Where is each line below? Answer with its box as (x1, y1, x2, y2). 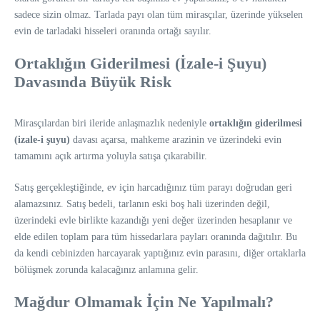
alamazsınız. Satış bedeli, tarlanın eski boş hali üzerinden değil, (14, 199, 270, 209)
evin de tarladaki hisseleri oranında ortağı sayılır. (14, 26, 211, 36)
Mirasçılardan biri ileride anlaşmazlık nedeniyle (14, 118, 209, 129)
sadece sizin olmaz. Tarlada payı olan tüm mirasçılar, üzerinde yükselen (14, 9, 303, 20)
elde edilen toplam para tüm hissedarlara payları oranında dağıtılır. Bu (14, 231, 297, 242)
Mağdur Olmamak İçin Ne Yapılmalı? (14, 293, 274, 311)
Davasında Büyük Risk (14, 73, 171, 91)
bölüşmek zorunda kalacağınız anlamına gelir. (14, 264, 199, 275)
